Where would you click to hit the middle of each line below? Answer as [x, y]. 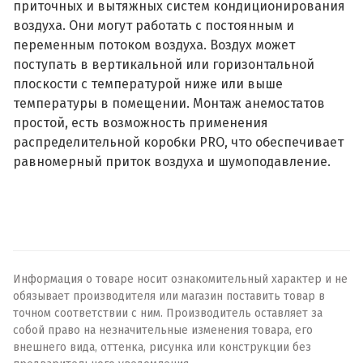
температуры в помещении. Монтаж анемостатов [169, 103]
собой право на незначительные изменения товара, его [163, 330]
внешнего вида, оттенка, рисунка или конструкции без [162, 347]
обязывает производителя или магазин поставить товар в [169, 296]
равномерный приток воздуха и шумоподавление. [173, 162]
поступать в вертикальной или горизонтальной [164, 64]
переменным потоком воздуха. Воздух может [154, 45]
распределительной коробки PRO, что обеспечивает [178, 142]
